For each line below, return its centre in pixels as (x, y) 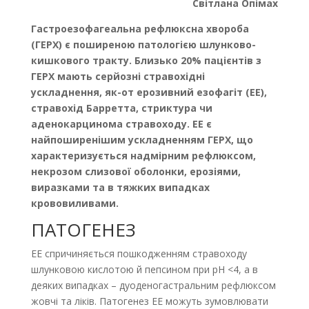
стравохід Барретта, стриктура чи (121, 108)
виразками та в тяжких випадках (120, 187)
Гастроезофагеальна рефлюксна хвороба (140, 29)
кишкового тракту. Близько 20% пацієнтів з (146, 60)
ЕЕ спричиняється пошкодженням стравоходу (139, 253)
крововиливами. (74, 203)
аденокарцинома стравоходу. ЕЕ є (121, 124)
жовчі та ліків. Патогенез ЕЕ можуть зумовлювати (149, 301)
